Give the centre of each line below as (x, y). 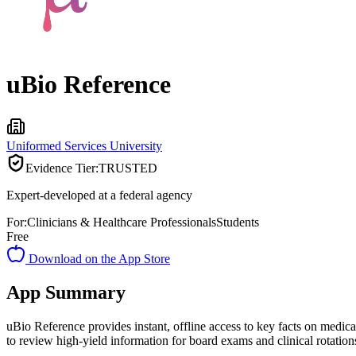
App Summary (66, 292)
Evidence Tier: (62, 168)
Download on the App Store (98, 258)
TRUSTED (128, 168)
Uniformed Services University (84, 145)
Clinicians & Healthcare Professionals (122, 222)
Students (238, 222)
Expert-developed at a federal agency (99, 195)
